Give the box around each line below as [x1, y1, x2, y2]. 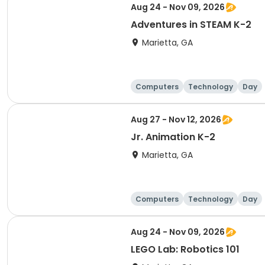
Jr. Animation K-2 [131, 130, 215, 144]
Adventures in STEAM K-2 [131, 18, 251, 31]
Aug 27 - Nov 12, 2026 [131, 114, 221, 125]
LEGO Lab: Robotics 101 [131, 243, 240, 256]
